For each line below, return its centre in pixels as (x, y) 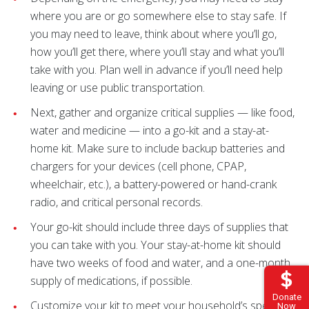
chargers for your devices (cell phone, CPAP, (138, 166)
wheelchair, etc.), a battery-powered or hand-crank (153, 184)
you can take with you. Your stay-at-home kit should (156, 245)
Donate (287, 297)
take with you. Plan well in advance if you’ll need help (157, 70)
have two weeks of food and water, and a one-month (160, 263)
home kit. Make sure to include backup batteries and (158, 148)
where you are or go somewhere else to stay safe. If (158, 16)
